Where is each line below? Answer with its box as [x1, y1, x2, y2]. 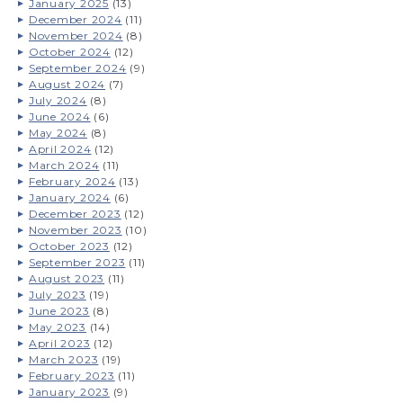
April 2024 [28, 142, 92, 156]
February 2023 [28, 369, 115, 382]
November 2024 [28, 29, 123, 42]
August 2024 [28, 77, 106, 91]
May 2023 [28, 320, 86, 334]
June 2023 [28, 304, 90, 318]
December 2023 [28, 207, 121, 220]
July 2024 [28, 94, 87, 107]
